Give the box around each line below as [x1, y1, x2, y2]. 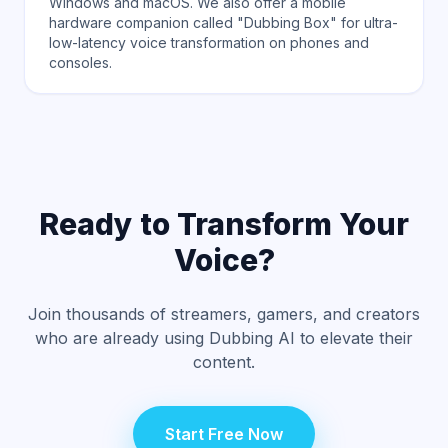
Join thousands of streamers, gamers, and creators [28, 304, 420, 324]
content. [193, 352, 255, 372]
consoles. [49, 54, 112, 71]
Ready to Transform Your [39, 206, 409, 242]
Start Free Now [165, 424, 283, 444]
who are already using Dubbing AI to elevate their [35, 328, 413, 348]
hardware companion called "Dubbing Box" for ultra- [49, 14, 398, 31]
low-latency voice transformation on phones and [49, 34, 369, 51]
